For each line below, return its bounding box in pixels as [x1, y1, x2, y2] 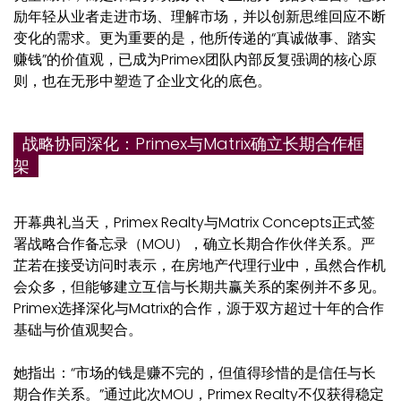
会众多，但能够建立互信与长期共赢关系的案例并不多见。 [13, 276, 386, 297]
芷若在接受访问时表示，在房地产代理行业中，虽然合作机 [13, 254, 386, 276]
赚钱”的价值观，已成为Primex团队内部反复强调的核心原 [13, 48, 377, 70]
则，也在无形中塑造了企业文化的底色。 [13, 70, 271, 91]
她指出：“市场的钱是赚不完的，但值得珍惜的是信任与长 [13, 362, 376, 383]
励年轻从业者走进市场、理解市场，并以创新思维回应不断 [13, 5, 386, 27]
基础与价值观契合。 [13, 319, 142, 340]
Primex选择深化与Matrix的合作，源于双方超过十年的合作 [13, 297, 384, 319]
